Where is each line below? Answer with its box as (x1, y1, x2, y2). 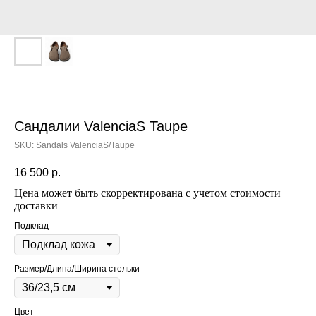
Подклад (14, 221, 49, 231)
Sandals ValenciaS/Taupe (36, 140, 135, 150)
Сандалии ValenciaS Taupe (14, 119, 188, 134)
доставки (14, 200, 58, 212)
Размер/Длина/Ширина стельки (14, 264, 140, 274)
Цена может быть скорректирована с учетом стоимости (14, 187, 281, 200)
